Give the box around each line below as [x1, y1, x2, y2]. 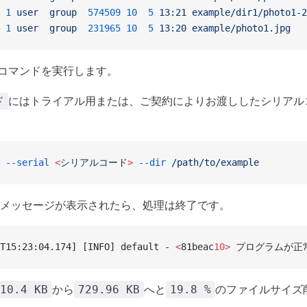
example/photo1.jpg [186, 23, 291, 34]
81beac [181, 241, 214, 252]
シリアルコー [60, 157, 118, 168]
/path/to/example [166, 157, 259, 168]
